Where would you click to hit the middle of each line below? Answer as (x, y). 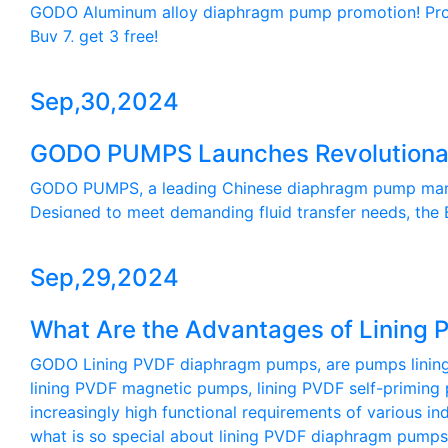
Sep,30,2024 (104, 101)
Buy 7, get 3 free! (94, 35)
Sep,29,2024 (104, 277)
